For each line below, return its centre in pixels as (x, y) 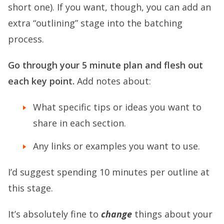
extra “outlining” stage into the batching (95, 23)
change (116, 214)
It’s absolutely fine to (54, 214)
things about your (172, 214)
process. (26, 39)
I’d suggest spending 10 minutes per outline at (109, 172)
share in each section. (79, 123)
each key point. (41, 81)
